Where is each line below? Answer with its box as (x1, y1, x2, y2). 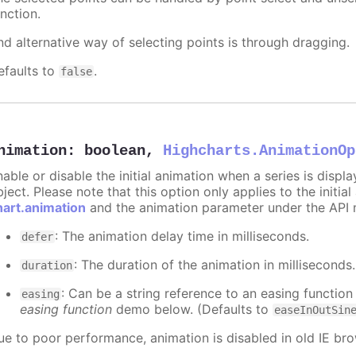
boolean (84, 141, 146, 160)
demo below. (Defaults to (112, 300, 273, 317)
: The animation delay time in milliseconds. (55, 227, 310, 244)
